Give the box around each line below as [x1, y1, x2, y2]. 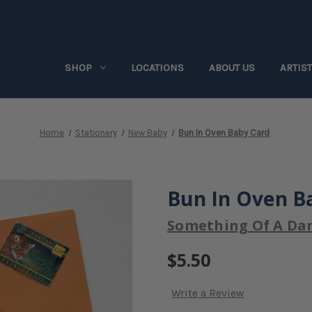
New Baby [128, 127, 168, 138]
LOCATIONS [131, 61, 184, 74]
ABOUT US [209, 61, 255, 74]
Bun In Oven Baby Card [178, 127, 270, 138]
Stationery [75, 127, 117, 138]
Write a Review [171, 286, 244, 300]
